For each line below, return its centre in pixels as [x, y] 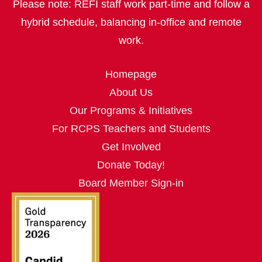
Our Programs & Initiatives [131, 111]
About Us [131, 93]
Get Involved [131, 147]
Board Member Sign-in [131, 183]
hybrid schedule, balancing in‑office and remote [131, 23]
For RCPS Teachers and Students [131, 129]
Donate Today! [131, 165]
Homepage [131, 75]
